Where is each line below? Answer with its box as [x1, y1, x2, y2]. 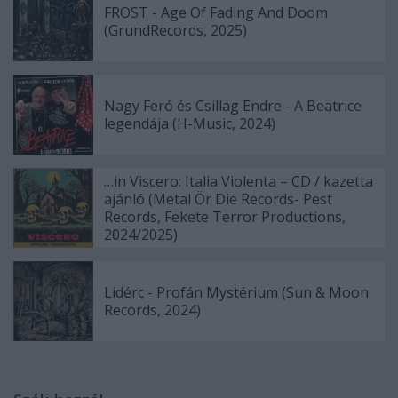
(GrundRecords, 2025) [104, 20, 247, 41]
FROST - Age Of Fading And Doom [104, 3, 328, 23]
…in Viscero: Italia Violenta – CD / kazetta [104, 171, 373, 192]
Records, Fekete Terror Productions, [104, 207, 346, 227]
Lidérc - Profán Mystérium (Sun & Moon [104, 283, 369, 303]
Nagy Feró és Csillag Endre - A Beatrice [104, 96, 362, 116]
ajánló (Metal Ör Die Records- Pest [104, 189, 332, 210]
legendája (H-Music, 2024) [104, 114, 275, 134]
